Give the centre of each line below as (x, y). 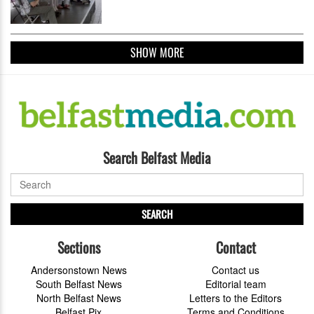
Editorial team (235, 284)
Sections (78, 248)
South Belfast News (78, 284)
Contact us (235, 270)
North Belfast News (78, 298)
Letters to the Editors (235, 298)
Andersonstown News (78, 270)
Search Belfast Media (157, 158)
